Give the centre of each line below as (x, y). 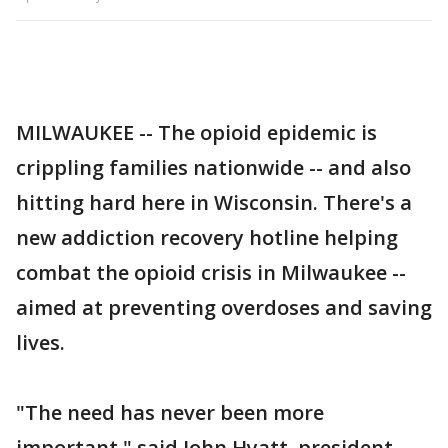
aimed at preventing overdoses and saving (224, 307)
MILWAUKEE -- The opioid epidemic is (196, 132)
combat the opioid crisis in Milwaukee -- (211, 272)
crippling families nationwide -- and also (213, 167)
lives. (40, 342)
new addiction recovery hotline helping (207, 237)
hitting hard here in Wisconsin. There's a (214, 202)
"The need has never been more (170, 412)
